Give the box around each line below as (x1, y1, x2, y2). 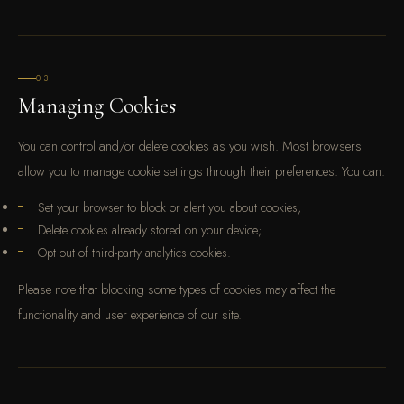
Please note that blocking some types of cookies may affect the (18, 280, 335, 298)
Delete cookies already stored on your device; (38, 221, 262, 239)
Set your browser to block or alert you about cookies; (38, 198, 301, 216)
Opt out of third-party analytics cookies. (38, 243, 231, 262)
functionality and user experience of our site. (18, 305, 242, 324)
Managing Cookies (18, 93, 176, 119)
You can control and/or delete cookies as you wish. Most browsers (18, 136, 362, 155)
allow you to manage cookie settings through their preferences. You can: (18, 161, 385, 180)
